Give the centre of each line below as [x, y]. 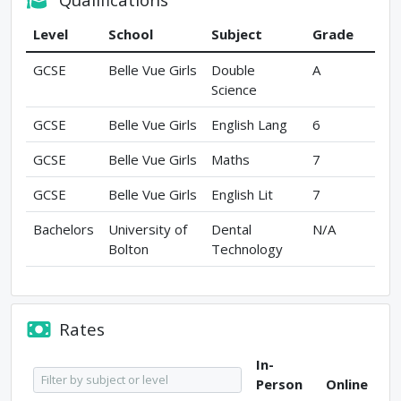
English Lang [249, 125]
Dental [231, 230]
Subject [237, 34]
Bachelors [64, 230]
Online [347, 384]
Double [233, 70]
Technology [247, 249]
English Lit [242, 195]
